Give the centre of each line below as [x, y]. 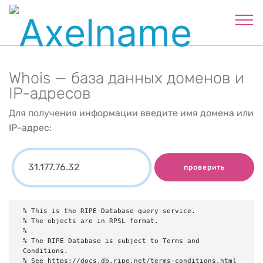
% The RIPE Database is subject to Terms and [111, 241]
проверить [204, 168]
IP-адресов [50, 93]
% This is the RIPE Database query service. [109, 211]
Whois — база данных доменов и [127, 78]
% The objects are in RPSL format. [91, 221]
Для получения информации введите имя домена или [131, 113]
